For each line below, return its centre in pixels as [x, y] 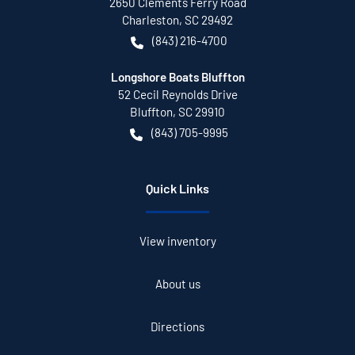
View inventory [177, 241]
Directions [177, 327]
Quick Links [177, 189]
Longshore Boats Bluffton [177, 77]
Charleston [151, 20]
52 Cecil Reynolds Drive [177, 95]
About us [177, 284]
